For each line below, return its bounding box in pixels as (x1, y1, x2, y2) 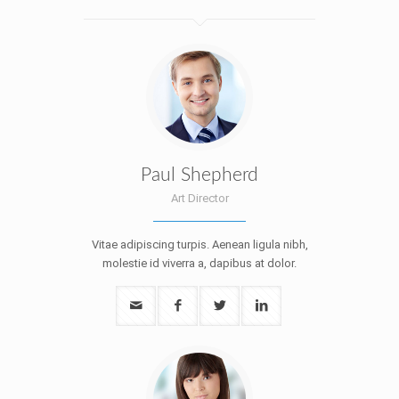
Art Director (170, 191, 229, 205)
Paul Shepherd (141, 166, 258, 184)
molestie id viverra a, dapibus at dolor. (102, 256, 297, 270)
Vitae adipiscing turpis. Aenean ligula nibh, (91, 238, 308, 251)
